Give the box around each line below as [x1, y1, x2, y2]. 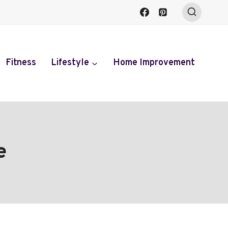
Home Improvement [112, 57, 195, 69]
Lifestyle [50, 57, 89, 69]
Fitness [6, 57, 37, 69]
